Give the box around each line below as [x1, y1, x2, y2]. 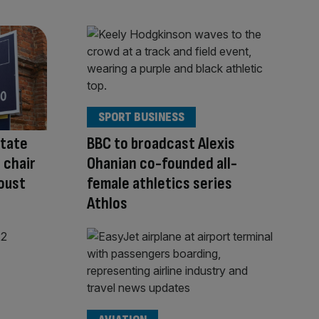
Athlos [87, 193, 127, 214]
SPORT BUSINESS [98, 110, 184, 125]
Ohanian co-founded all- [87, 153, 237, 174]
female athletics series [87, 173, 232, 194]
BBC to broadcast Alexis [87, 133, 235, 155]
